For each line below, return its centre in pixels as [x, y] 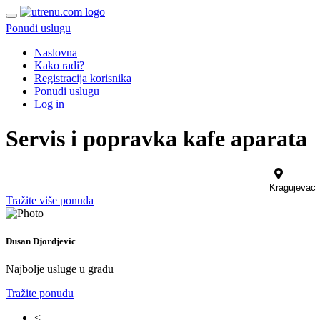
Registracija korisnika [83, 78]
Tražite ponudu [40, 294]
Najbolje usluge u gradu [60, 269]
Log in [49, 104]
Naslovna [56, 52]
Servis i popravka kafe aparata [156, 139]
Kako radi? [59, 65]
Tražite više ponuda [50, 200]
